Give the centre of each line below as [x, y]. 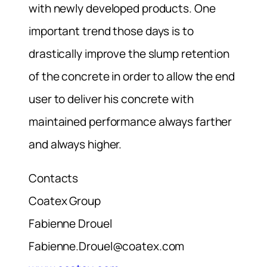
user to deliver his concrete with [111, 99]
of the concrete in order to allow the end [132, 77]
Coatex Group [65, 201]
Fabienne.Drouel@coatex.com [107, 246]
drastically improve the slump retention [129, 54]
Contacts [54, 178]
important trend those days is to [111, 31]
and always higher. [75, 145]
